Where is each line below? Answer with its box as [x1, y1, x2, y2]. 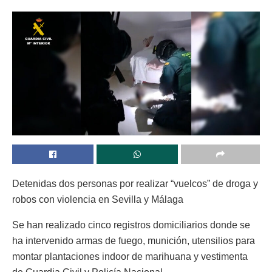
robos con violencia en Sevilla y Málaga [12, 194, 183, 205]
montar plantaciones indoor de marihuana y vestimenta [12, 251, 248, 262]
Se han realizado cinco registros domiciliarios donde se [12, 219, 250, 230]
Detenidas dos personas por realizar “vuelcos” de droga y [12, 178, 258, 189]
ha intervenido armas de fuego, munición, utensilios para [12, 235, 255, 246]
